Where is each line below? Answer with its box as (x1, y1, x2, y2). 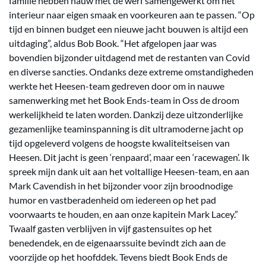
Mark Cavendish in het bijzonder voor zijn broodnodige (9, 180, 233, 191)
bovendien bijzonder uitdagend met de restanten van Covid (9, 52, 250, 63)
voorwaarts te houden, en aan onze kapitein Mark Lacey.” (9, 208, 238, 220)
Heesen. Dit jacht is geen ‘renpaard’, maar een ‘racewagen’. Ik (9, 151, 249, 163)
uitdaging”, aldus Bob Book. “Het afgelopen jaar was (9, 37, 217, 49)
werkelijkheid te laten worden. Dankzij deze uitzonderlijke (9, 109, 243, 120)
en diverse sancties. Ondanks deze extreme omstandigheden (9, 66, 254, 77)
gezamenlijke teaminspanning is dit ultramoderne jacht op (9, 123, 243, 134)
